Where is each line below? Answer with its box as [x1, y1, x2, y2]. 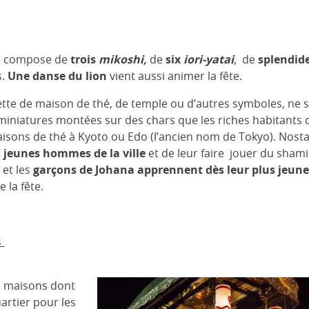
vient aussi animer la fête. [107, 68, 242, 83]
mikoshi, [99, 52, 147, 67]
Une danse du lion [8, 68, 107, 83]
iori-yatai [183, 52, 234, 67]
